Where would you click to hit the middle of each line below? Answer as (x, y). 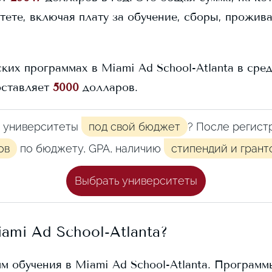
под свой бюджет (134, 127)
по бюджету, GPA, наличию (89, 148)
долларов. (108, 87)
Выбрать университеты (136, 181)
